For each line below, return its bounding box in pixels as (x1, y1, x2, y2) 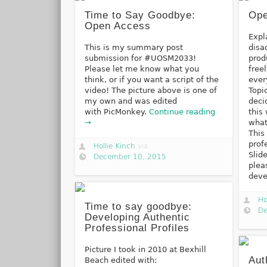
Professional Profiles (84, 222, 190, 234)
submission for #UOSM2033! (84, 53, 196, 63)
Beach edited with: (84, 256, 157, 265)
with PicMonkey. (84, 107, 149, 116)
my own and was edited (84, 96, 177, 105)
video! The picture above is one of (84, 85, 217, 95)
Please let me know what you (84, 64, 199, 73)
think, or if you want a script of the (84, 74, 219, 84)
